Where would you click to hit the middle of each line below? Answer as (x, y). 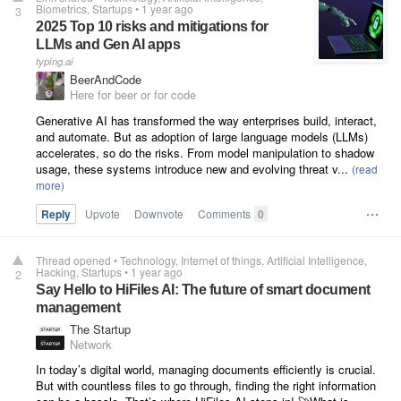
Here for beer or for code (133, 95)
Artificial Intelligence (316, 260)
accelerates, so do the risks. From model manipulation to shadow (205, 152)
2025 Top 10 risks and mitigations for (152, 27)
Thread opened (73, 260)
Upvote (102, 214)
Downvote (159, 214)
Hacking (56, 271)
